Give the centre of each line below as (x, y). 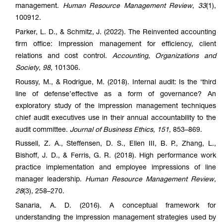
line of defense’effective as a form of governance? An (116, 94)
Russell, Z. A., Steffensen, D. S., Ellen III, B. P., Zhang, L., (116, 144)
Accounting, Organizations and (164, 56)
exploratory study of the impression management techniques (116, 106)
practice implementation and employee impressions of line (116, 168)
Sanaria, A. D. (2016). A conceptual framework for (116, 206)
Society (27, 68)
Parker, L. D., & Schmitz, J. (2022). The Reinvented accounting (116, 32)
